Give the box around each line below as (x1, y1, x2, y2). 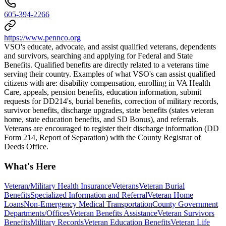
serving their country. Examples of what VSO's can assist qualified (4, 70, 215, 79)
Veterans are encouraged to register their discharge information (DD (4, 124, 219, 133)
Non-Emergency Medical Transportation (24, 199, 152, 208)
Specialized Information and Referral (30, 190, 147, 199)
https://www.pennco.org (4, 33, 81, 42)
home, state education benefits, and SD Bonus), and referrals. (4, 115, 198, 124)
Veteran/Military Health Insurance (4, 181, 111, 190)
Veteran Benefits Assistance (70, 208, 157, 217)
